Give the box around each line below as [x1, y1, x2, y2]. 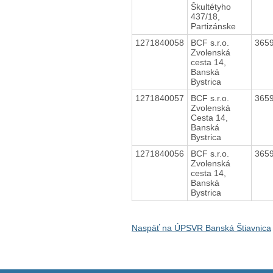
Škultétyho [190, 1, 231, 12]
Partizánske [190, 21, 236, 31]
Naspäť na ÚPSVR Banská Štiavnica [131, 222, 271, 233]
